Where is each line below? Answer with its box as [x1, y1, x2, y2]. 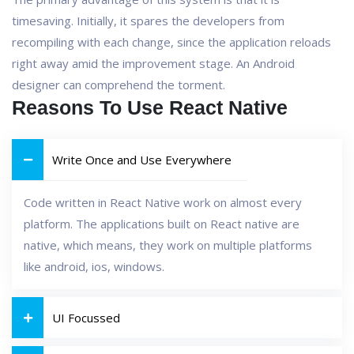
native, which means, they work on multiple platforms [24, 237, 312, 253]
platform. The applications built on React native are [24, 216, 299, 232]
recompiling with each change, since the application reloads [12, 34, 331, 50]
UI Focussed [52, 310, 120, 326]
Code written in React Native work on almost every [24, 194, 302, 210]
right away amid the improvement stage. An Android [12, 55, 295, 71]
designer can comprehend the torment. [12, 77, 225, 92]
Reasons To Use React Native [12, 96, 288, 119]
